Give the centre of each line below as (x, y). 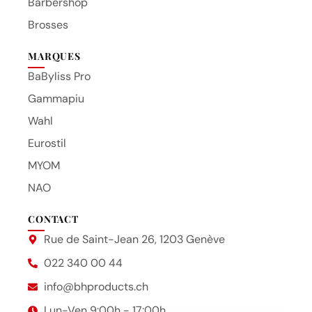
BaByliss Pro (59, 77)
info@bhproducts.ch (96, 287)
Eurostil (47, 143)
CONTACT (53, 219)
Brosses (48, 25)
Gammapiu (56, 99)
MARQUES (54, 56)
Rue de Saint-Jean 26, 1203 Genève (134, 240)
